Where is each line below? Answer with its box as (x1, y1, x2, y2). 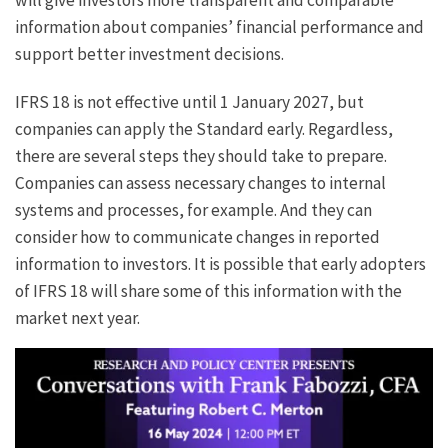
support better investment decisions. (15, 42, 284, 65)
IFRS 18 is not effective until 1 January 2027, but (15, 91, 364, 114)
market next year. (15, 307, 140, 330)
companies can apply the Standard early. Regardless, (15, 118, 393, 141)
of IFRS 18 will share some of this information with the (15, 280, 402, 303)
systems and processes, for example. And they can (15, 199, 372, 222)
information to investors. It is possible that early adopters (15, 253, 426, 276)
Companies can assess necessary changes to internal (15, 172, 386, 195)
